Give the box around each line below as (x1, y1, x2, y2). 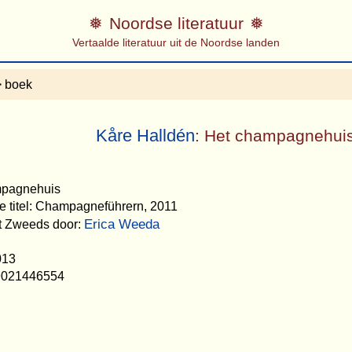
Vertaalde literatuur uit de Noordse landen (72, 35, 280, 49)
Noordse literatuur (108, 13, 244, 32)
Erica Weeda (84, 216, 159, 232)
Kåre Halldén (96, 126, 196, 146)
